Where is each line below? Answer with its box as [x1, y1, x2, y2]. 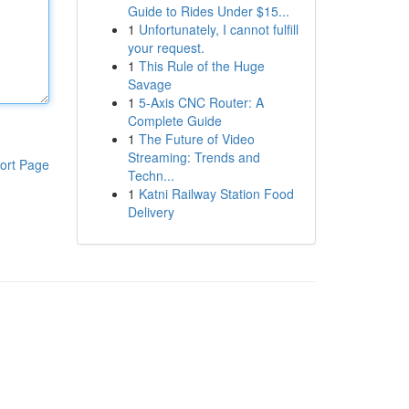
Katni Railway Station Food [138, 184, 294, 203]
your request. [127, 38, 204, 57]
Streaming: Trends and [127, 148, 260, 166]
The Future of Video [138, 130, 255, 148]
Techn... [127, 166, 174, 184]
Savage [127, 75, 172, 93]
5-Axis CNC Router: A [138, 93, 264, 111]
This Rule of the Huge [138, 57, 265, 75]
